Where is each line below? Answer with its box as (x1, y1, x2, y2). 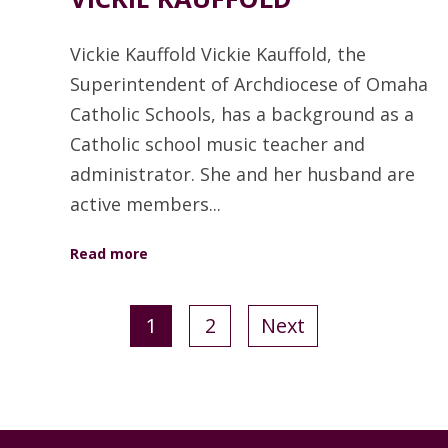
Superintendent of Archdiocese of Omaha (70, 71, 428, 96)
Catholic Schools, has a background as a (70, 101, 414, 126)
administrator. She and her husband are (70, 161, 415, 186)
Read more (70, 243, 148, 263)
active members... (70, 191, 221, 216)
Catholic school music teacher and (70, 131, 365, 156)
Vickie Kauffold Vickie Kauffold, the (70, 41, 366, 66)
